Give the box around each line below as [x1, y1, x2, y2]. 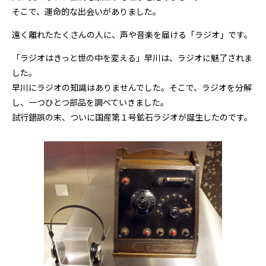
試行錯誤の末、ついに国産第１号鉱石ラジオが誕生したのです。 [12, 111, 252, 123]
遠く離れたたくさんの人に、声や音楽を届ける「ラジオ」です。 [12, 28, 252, 40]
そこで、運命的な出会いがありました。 [12, 5, 161, 17]
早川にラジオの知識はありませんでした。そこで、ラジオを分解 [12, 81, 252, 93]
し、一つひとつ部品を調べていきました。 [12, 96, 169, 108]
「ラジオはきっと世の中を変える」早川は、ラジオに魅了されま [12, 52, 252, 64]
